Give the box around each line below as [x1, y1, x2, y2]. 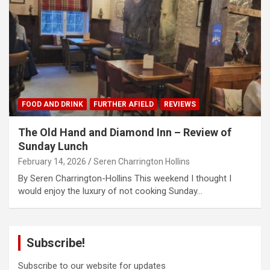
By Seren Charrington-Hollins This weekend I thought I [18, 173, 231, 184]
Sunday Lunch [18, 140, 88, 153]
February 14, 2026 [18, 157, 86, 167]
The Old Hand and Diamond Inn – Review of [18, 126, 231, 139]
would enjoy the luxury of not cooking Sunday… [18, 186, 202, 197]
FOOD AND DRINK [22, 100, 83, 109]
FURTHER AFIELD [93, 100, 154, 109]
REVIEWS [164, 100, 196, 109]
